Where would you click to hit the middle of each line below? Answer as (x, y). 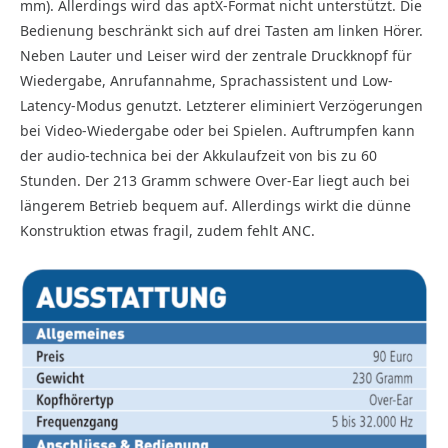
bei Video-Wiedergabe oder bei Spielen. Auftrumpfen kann (217, 130)
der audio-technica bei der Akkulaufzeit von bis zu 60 (198, 155)
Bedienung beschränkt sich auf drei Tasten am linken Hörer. (221, 30)
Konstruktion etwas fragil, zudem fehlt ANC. (167, 230)
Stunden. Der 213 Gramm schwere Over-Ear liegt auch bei (215, 180)
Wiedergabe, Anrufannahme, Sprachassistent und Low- (206, 80)
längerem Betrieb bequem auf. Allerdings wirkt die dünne (215, 205)
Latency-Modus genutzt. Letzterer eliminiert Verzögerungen (221, 105)
